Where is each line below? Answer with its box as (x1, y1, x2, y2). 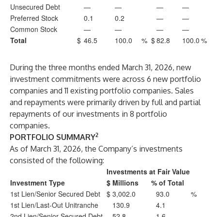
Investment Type (10, 178, 65, 187)
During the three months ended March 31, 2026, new (10, 62, 191, 72)
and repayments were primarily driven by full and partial (10, 97, 201, 107)
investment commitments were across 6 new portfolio (10, 74, 201, 84)
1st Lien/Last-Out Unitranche (10, 200, 98, 210)
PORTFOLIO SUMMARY (10, 132, 95, 142)
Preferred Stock (10, 13, 58, 23)
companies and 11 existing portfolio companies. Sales (10, 86, 194, 95)
